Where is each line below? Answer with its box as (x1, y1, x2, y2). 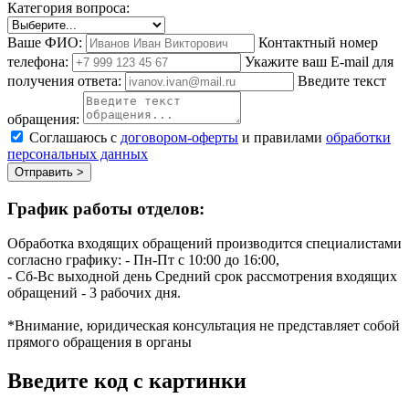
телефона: (7, 53, 68, 69)
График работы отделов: (7, 198, 204, 218)
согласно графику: (7, 252, 121, 268)
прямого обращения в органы (7, 334, 192, 351)
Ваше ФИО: (7, 34, 82, 50)
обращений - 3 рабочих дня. (7, 285, 181, 301)
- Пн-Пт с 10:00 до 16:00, (125, 252, 279, 268)
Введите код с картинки (7, 369, 246, 393)
